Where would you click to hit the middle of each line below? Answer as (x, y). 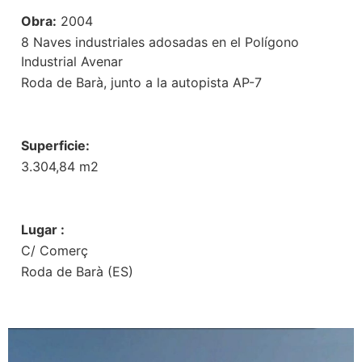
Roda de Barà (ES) (77, 272)
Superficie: (55, 146)
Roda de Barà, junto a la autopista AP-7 (141, 83)
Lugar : (43, 230)
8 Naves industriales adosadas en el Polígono (160, 42)
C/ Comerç (55, 251)
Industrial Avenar (72, 62)
